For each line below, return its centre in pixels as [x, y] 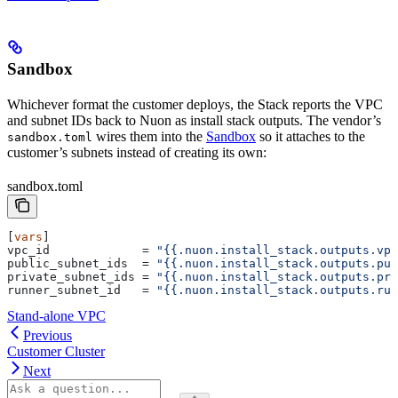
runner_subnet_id [64, 290]
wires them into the [149, 136]
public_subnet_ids [68, 263]
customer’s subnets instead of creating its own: [137, 152]
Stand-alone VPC [56, 315]
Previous [48, 335]
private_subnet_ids [71, 276]
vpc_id [28, 250]
